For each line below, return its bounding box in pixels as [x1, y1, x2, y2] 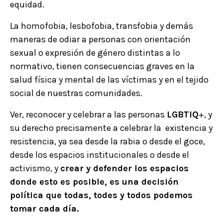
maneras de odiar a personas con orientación [10, 34, 191, 45]
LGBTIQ [167, 109, 199, 120]
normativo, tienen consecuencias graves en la [10, 61, 195, 72]
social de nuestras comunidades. [10, 88, 144, 99]
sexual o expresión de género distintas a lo [10, 47, 180, 59]
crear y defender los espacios [60, 163, 189, 174]
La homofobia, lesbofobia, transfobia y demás [10, 20, 193, 32]
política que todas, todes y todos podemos [10, 190, 193, 201]
